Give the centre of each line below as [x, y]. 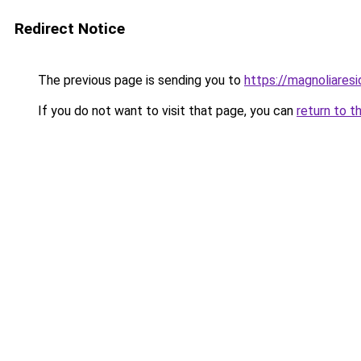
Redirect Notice [70, 29]
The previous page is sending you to [139, 80]
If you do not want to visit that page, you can [166, 111]
